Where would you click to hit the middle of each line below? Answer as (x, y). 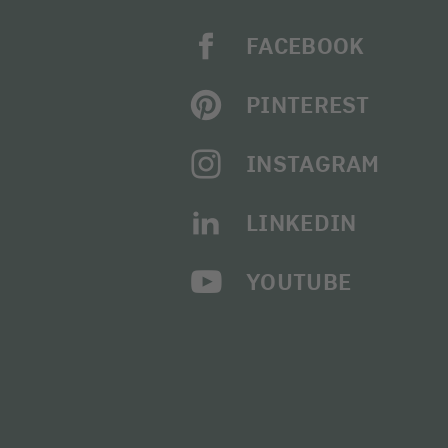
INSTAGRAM (313, 164)
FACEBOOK (305, 46)
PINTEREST (308, 105)
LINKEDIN (301, 223)
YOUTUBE (299, 282)
